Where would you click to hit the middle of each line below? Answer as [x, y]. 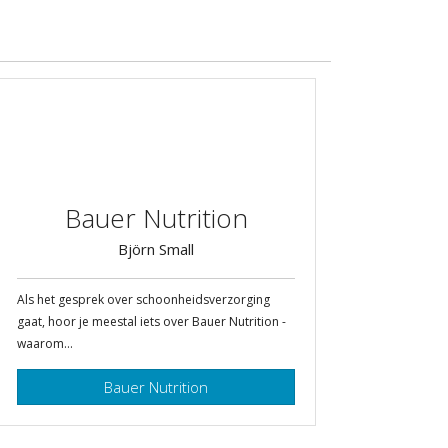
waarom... [45, 343]
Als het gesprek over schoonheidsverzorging [143, 299]
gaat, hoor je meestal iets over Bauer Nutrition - [151, 321]
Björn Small [156, 248]
